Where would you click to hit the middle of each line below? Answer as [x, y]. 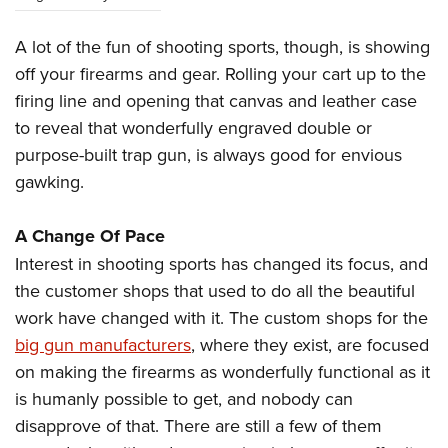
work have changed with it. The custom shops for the [221, 318]
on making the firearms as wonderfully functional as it [222, 372]
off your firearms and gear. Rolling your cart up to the [220, 74]
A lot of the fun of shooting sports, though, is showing [222, 47]
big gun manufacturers [103, 345]
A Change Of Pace [90, 236]
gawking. [49, 182]
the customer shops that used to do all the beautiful [215, 291]
